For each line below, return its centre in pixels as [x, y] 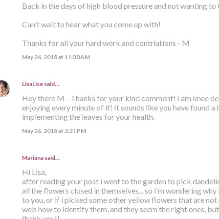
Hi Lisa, [34, 172]
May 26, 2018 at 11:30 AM [56, 57]
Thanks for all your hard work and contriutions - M [106, 43]
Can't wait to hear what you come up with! [91, 24]
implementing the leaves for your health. [88, 117]
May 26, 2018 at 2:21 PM [54, 131]
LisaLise [32, 84]
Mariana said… [41, 158]
